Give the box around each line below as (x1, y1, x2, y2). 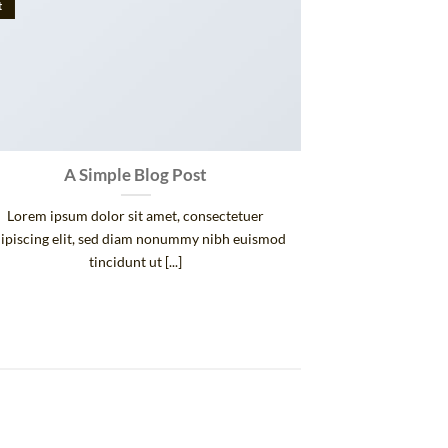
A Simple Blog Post (64, 164, 208, 185)
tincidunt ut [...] (89, 252, 183, 270)
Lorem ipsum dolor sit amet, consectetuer (7, 206, 265, 224)
